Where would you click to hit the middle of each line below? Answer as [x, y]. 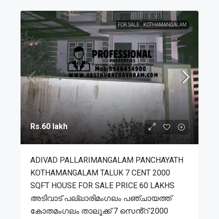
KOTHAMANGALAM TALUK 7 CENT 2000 [100, 173]
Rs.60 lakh [49, 126]
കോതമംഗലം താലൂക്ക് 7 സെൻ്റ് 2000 [99, 211]
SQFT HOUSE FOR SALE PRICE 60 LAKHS [102, 185]
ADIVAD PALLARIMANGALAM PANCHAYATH [107, 160]
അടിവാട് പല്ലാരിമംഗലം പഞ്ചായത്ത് [101, 198]
